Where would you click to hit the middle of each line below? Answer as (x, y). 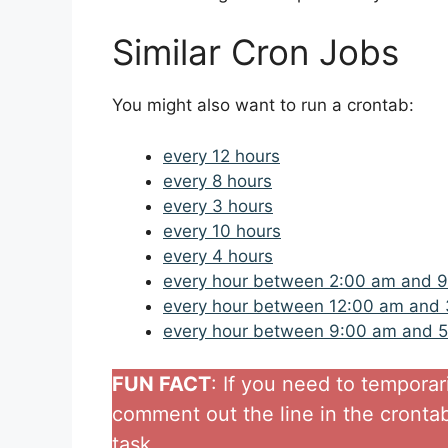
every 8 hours (217, 180)
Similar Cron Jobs (255, 52)
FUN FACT (161, 384)
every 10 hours (222, 230)
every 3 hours (218, 205)
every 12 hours (221, 155)
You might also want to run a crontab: (263, 105)
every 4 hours (218, 255)
